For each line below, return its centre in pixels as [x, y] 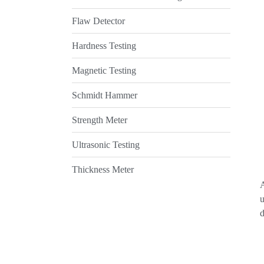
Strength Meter [100, 120]
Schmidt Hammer [105, 95]
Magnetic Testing [104, 70]
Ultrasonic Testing [106, 144]
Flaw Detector [98, 21]
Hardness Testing [104, 45]
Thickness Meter [103, 169]
